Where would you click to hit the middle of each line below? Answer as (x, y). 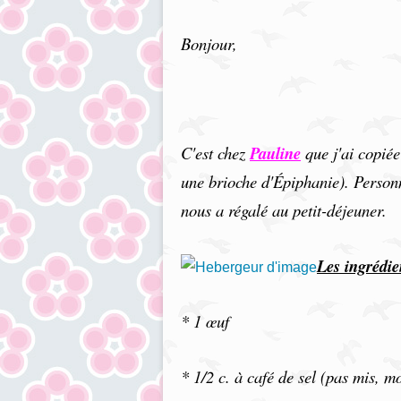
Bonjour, (209, 43)
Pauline (275, 153)
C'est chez (215, 153)
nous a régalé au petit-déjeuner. (284, 210)
